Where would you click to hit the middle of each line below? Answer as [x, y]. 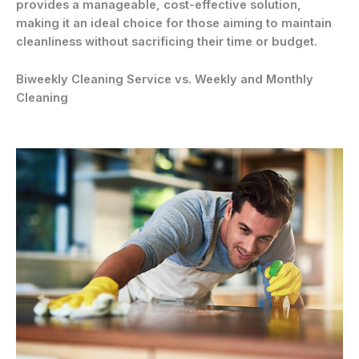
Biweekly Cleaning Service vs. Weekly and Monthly [165, 79]
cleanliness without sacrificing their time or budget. [167, 42]
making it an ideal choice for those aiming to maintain [174, 24]
